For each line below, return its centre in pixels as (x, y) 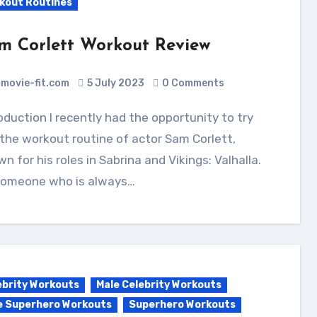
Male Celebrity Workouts (158, 285)
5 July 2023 (115, 83)
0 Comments (193, 83)
